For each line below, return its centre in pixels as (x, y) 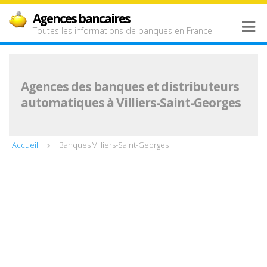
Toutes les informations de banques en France (122, 31)
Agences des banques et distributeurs (130, 86)
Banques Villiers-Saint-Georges (114, 145)
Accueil (25, 145)
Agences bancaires (81, 18)
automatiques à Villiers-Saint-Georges (131, 103)
